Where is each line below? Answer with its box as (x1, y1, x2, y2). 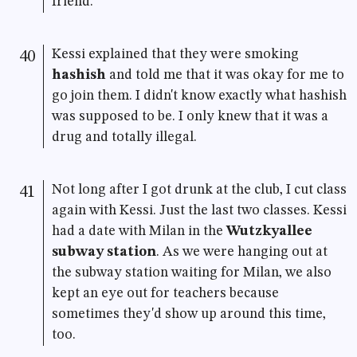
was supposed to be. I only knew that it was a (51, 110, 328, 124)
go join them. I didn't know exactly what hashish (51, 89, 347, 104)
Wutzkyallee (226, 225, 312, 239)
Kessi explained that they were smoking (51, 48, 299, 62)
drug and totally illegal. (51, 131, 197, 145)
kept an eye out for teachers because (51, 287, 279, 301)
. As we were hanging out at (155, 245, 328, 260)
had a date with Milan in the (51, 225, 226, 239)
